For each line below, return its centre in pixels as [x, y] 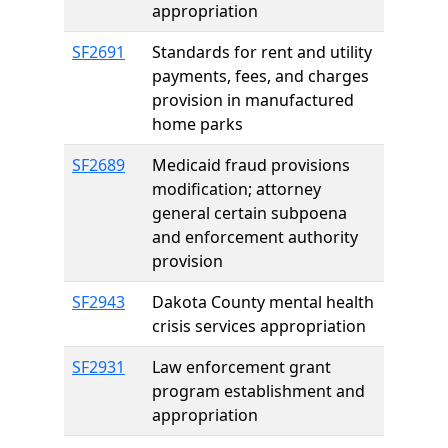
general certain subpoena [249, 213]
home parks [197, 124]
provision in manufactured [253, 100]
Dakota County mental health [263, 302]
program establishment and [258, 391]
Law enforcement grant [241, 367]
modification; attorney [236, 189]
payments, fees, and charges [260, 76]
